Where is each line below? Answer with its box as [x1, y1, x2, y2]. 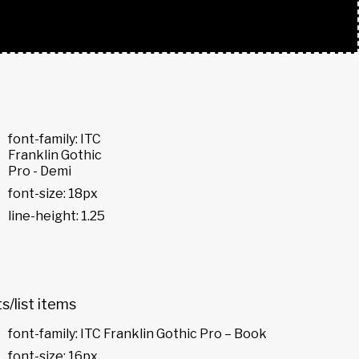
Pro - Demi [8, 163, 71, 179]
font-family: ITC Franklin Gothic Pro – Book [8, 326, 267, 342]
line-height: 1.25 [8, 208, 105, 224]
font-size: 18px [8, 185, 98, 201]
